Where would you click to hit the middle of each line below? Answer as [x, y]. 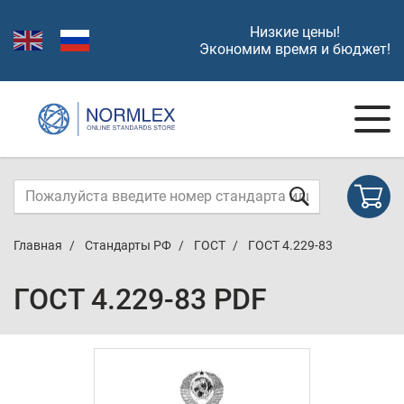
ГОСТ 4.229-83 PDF [140, 299]
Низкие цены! [295, 32]
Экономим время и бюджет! [295, 49]
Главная [38, 245]
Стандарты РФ [128, 245]
